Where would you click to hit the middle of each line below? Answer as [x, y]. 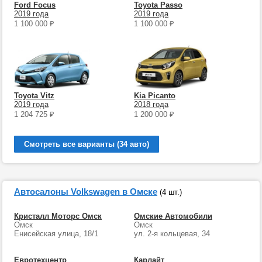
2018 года [151, 105]
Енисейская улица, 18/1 [56, 234]
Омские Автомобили [173, 216]
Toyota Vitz [34, 96]
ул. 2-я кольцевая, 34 [172, 234]
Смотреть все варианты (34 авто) [87, 144]
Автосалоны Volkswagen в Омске [86, 192]
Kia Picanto [154, 96]
